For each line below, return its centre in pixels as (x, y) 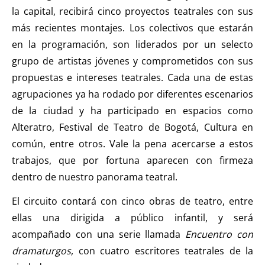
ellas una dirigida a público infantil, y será (132, 217)
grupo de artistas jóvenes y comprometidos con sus (132, 61)
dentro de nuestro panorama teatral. (95, 177)
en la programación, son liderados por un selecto (132, 44)
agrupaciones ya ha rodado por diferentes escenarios (132, 94)
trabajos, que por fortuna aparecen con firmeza (132, 160)
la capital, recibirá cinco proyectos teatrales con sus (132, 11)
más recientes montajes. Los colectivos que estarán (132, 28)
